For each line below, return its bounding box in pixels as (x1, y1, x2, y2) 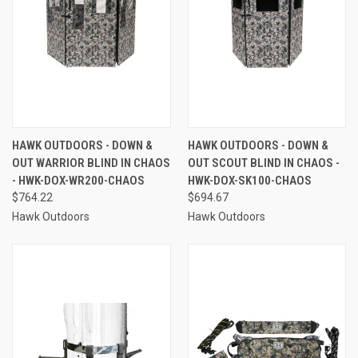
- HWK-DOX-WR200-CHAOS (12, 173, 145, 188)
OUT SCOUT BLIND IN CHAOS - (187, 155, 340, 170)
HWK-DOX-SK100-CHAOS (187, 173, 312, 188)
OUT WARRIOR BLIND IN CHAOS (12, 155, 170, 170)
